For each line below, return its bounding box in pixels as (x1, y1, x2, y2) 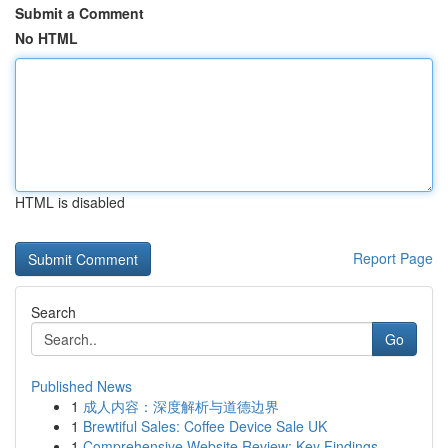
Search (31, 302, 76, 322)
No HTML (15, 28, 78, 48)
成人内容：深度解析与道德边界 (83, 396, 279, 416)
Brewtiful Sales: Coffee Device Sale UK (83, 416, 327, 436)
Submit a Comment (15, 3, 144, 23)
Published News (31, 376, 132, 396)
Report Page (353, 248, 433, 268)
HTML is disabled (15, 192, 125, 212)
